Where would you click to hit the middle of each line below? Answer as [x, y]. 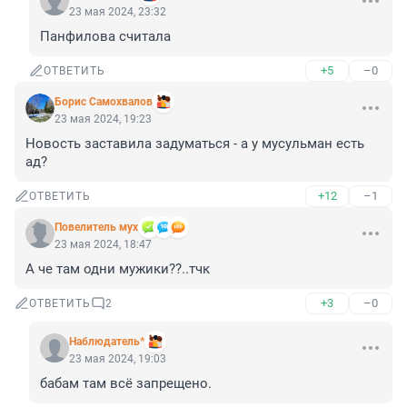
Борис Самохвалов [104, 102]
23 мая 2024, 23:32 [118, 12]
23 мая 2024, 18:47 [103, 245]
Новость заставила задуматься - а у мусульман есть [195, 144]
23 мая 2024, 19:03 [118, 359]
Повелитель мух [96, 228]
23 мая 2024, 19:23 [103, 119]
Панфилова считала [105, 37]
